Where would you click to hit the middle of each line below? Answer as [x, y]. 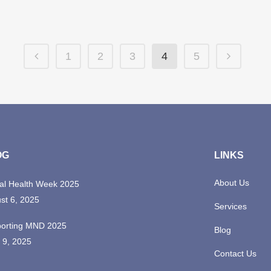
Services [230, 206]
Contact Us [235, 253]
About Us [232, 183]
